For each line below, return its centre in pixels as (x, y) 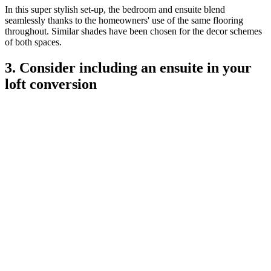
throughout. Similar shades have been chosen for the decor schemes (133, 31)
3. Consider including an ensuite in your (128, 68)
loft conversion (51, 84)
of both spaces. (34, 42)
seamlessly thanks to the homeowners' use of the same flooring (124, 21)
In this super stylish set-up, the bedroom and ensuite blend (115, 10)
